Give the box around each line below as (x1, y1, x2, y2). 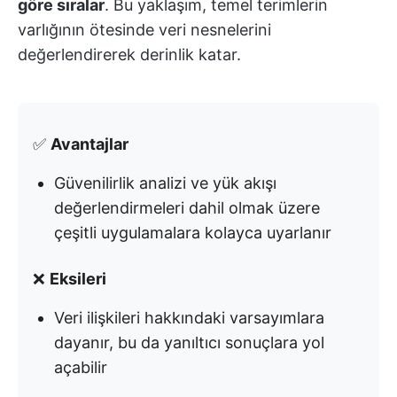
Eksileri (50, 269, 106, 289)
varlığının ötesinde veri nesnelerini (18, 20, 271, 40)
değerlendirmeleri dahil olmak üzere (54, 198, 320, 218)
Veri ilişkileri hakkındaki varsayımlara (54, 308, 324, 328)
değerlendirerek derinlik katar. (18, 45, 241, 65)
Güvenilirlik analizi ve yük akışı (54, 174, 276, 193)
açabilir (54, 358, 107, 378)
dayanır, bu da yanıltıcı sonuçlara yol (54, 333, 324, 353)
